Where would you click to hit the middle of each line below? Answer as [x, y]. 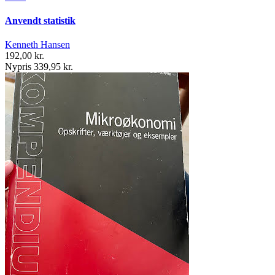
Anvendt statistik [40, 20]
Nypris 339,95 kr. [39, 67]
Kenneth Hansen [37, 45]
